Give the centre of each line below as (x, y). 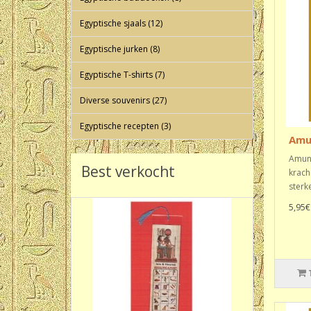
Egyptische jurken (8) (120, 49)
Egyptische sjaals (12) (121, 23)
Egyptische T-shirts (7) (122, 75)
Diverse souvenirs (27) (123, 100)
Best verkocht (128, 171)
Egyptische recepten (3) (125, 126)
